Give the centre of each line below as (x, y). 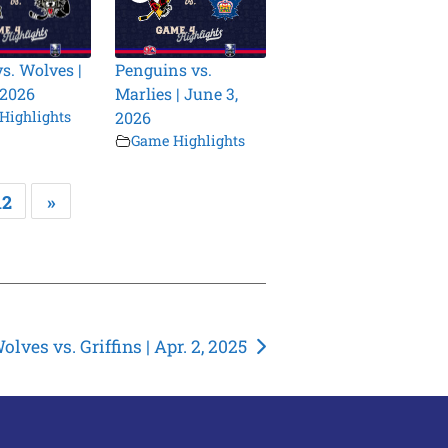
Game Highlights (188, 141)
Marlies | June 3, (177, 94)
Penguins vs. (164, 70)
